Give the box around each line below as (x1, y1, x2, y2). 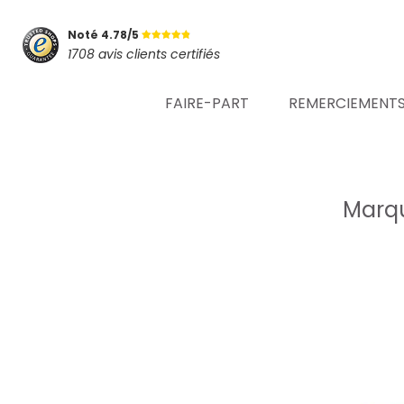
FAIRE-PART (165, 93, 249, 114)
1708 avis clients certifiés (68, 44, 220, 63)
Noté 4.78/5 (68, 26, 142, 42)
